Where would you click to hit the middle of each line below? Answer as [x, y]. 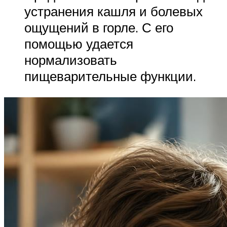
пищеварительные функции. [110, 76]
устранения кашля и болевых [113, 11]
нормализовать [71, 60]
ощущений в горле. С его [99, 27]
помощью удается [79, 43]
